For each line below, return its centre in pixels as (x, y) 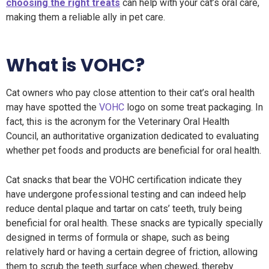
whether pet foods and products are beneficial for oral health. (134, 150)
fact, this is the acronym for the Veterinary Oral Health (118, 122)
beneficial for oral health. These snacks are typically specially (134, 223)
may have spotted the (53, 107)
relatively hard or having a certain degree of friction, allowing (132, 252)
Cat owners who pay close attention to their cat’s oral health (130, 93)
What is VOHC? (75, 65)
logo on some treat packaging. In (194, 107)
